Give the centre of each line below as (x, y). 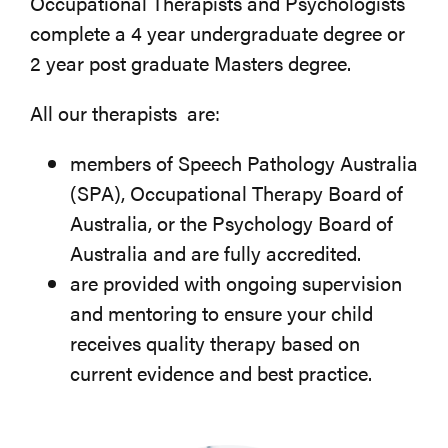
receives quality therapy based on (214, 343)
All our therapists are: (124, 113)
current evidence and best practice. (220, 373)
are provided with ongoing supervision (235, 283)
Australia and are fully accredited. (215, 253)
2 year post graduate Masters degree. (190, 63)
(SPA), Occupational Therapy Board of (236, 193)
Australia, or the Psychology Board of (231, 223)
